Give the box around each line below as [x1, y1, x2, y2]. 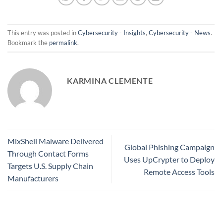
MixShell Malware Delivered [7, 136, 104, 146]
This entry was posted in [7, 28, 78, 37]
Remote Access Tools [144, 167, 215, 177]
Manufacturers [7, 173, 58, 183]
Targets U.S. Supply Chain [7, 161, 93, 170]
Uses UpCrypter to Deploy [124, 155, 215, 165]
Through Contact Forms [7, 148, 89, 158]
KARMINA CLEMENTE [67, 75, 153, 85]
